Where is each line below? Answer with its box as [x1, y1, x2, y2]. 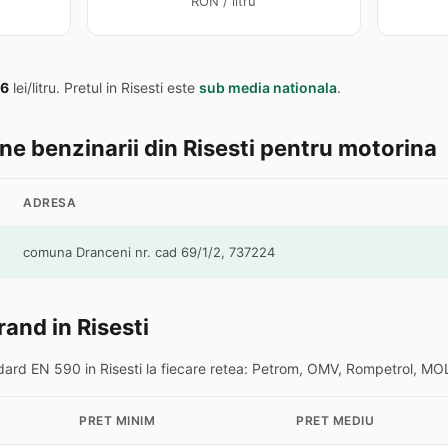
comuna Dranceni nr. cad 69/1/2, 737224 [23, 244, 275, 260]
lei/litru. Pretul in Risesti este [9, 79, 199, 96]
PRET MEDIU [296, 413, 374, 428]
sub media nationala [199, 79, 337, 96]
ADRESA [23, 195, 76, 210]
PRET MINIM [79, 413, 155, 428]
